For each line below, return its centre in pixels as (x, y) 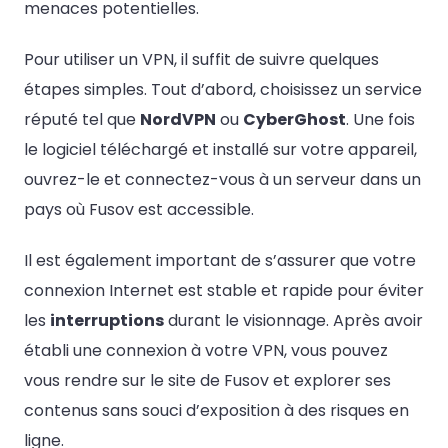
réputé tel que (82, 119)
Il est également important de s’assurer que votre (220, 261)
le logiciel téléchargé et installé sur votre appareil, (220, 149)
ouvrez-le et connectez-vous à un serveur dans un (222, 179)
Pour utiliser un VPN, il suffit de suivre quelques (201, 59)
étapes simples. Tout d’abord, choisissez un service (223, 89)
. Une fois (380, 119)
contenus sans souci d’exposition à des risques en (216, 411)
